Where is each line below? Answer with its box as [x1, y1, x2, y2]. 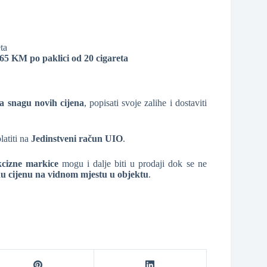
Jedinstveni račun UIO [31, 133, 123, 144]
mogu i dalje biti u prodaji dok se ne [58, 159, 207, 169]
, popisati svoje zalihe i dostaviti [83, 98, 207, 108]
